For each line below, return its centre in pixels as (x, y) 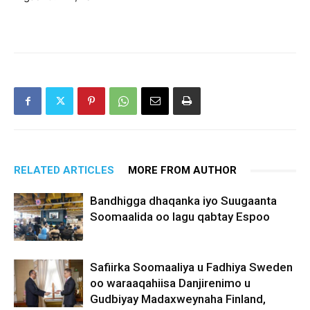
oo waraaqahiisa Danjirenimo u (170, 283)
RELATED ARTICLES (64, 170)
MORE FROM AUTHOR (182, 170)
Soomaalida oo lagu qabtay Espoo (180, 217)
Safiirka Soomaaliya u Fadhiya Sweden (191, 267)
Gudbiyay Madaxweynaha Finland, (178, 299)
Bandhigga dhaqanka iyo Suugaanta (183, 201)
